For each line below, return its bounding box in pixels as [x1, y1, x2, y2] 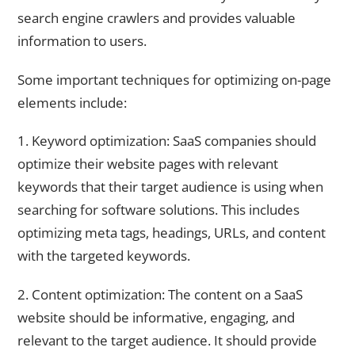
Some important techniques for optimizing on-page [17, 70, 331, 89]
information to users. [17, 32, 147, 51]
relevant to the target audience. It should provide [17, 330, 317, 349]
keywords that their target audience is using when [17, 177, 323, 197]
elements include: [17, 93, 127, 112]
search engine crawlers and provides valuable [17, 9, 296, 28]
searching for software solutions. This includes [17, 200, 300, 219]
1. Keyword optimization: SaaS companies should [17, 132, 316, 151]
